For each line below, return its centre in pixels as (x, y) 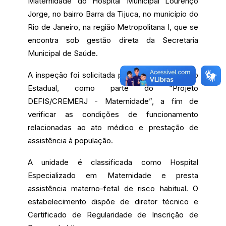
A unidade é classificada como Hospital (113, 162)
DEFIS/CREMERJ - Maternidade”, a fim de (113, 101)
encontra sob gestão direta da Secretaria (113, 40)
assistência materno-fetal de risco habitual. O (113, 189)
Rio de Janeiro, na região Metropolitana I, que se (113, 27)
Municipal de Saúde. (63, 53)
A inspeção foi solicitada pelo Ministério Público (113, 75)
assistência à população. (70, 141)
